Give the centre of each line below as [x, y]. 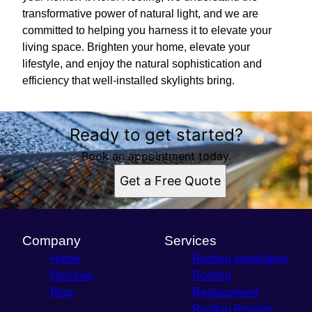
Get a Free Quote [170, 180]
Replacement [225, 292]
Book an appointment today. [156, 156]
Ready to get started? [156, 134]
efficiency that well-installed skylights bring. [128, 80]
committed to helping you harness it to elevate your [147, 30]
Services [190, 240]
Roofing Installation [240, 258]
